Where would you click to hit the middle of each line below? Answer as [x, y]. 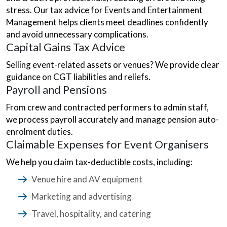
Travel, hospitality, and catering [92, 214]
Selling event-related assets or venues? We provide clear [113, 65]
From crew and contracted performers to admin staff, [107, 107]
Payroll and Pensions [56, 90]
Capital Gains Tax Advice [66, 47]
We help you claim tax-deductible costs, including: [99, 162]
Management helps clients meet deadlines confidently [107, 22]
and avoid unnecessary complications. [77, 34]
